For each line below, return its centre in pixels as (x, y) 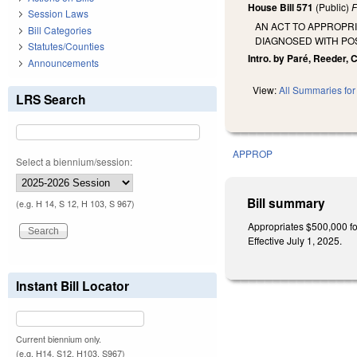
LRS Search (51, 99)
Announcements (63, 62)
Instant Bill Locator (73, 285)
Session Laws (58, 14)
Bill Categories (60, 29)
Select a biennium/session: (74, 161)
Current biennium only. (59, 339)
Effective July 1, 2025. (296, 241)
